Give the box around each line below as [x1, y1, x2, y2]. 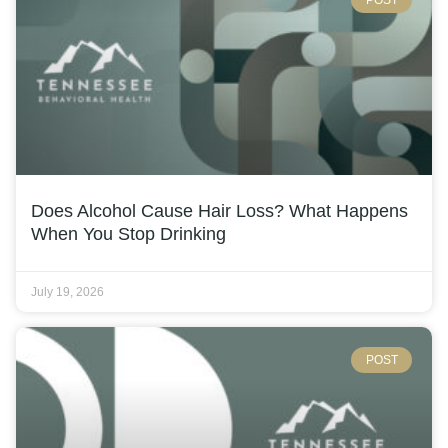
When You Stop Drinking [31, 223, 226, 244]
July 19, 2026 [31, 284, 104, 299]
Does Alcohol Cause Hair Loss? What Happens [31, 200, 408, 221]
